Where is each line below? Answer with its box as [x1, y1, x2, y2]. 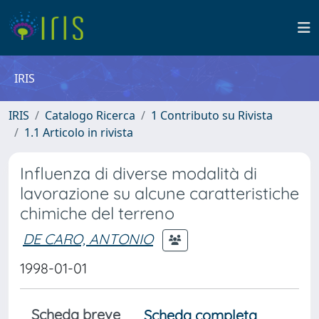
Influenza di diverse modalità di [20, 163, 257, 184]
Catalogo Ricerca [45, 108, 135, 123]
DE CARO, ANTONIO [23, 229, 153, 248]
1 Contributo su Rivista [151, 108, 273, 123]
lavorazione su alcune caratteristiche [20, 183, 299, 204]
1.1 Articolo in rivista [24, 125, 133, 140]
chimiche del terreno [20, 203, 174, 224]
